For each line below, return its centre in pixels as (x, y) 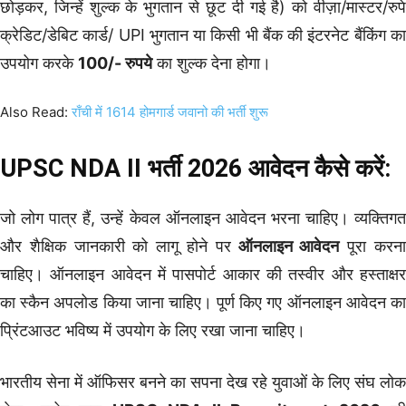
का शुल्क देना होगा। (212, 63)
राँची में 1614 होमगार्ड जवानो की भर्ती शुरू (170, 111)
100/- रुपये (115, 63)
